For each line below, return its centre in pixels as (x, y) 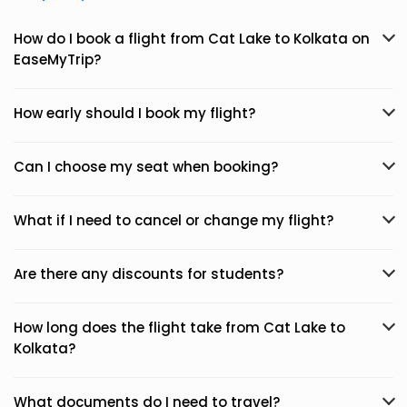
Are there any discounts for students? (149, 274)
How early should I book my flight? (134, 113)
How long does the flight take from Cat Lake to (179, 328)
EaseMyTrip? (57, 60)
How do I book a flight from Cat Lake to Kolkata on (192, 39)
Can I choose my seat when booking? (146, 167)
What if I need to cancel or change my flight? (174, 220)
